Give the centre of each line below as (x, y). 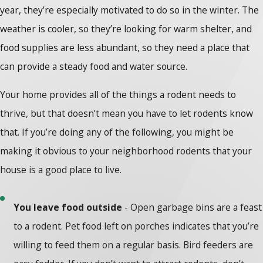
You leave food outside (68, 208)
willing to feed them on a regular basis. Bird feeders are (134, 245)
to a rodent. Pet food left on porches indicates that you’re (136, 226)
